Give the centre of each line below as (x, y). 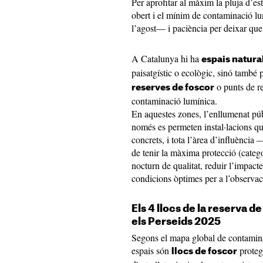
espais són (151, 250)
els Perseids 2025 (176, 222)
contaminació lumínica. (174, 101)
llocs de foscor (204, 252)
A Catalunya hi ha (166, 58)
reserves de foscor (173, 88)
